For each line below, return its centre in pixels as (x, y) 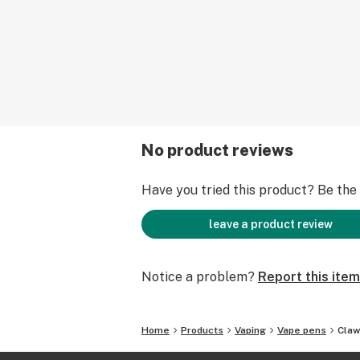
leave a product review (271, 224)
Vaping (250, 330)
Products (202, 330)
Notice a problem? (198, 277)
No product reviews (217, 150)
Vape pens (302, 330)
